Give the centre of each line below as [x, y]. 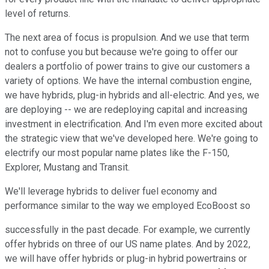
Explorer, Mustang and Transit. [67, 168]
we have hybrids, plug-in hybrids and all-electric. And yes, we [132, 95]
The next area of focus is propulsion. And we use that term [127, 38]
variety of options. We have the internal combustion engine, [128, 81]
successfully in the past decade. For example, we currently [128, 230]
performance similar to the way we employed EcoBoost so [128, 206]
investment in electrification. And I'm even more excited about [134, 124]
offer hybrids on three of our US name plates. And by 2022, [128, 244]
